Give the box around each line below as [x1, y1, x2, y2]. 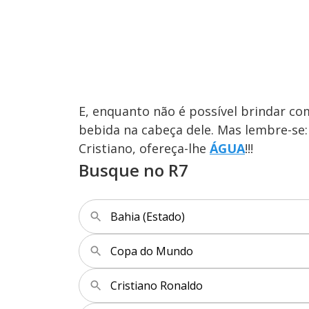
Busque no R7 [79, 158, 188, 181]
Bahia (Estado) [110, 208, 185, 224]
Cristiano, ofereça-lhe [79, 139, 210, 157]
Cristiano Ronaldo [110, 277, 203, 293]
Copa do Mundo [110, 243, 193, 259]
